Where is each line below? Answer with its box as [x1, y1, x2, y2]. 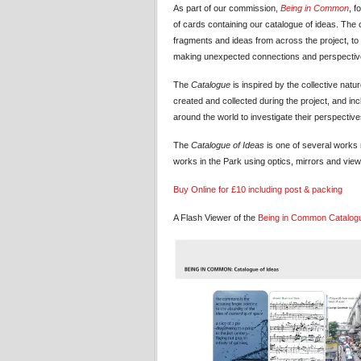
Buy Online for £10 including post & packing [173, 185, 342, 194]
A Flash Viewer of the [173, 213, 258, 222]
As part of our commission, [173, 3, 280, 13]
